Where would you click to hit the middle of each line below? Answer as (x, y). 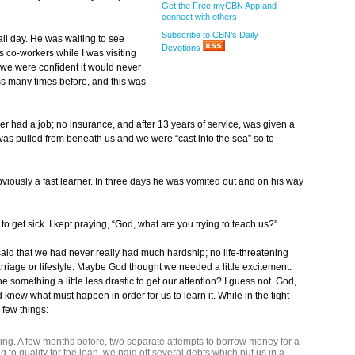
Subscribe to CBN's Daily (210, 34)
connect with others (199, 16)
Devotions (182, 47)
